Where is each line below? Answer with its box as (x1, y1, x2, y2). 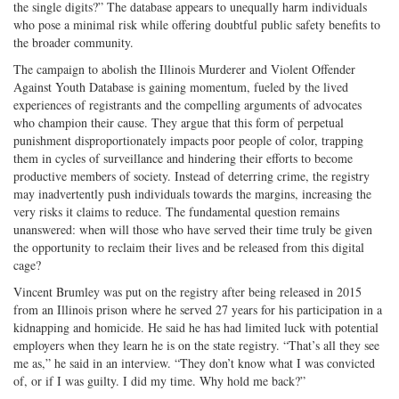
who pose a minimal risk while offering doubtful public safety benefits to (13, 16, 380, 34)
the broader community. (13, 34, 134, 52)
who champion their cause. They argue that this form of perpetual (13, 114, 344, 132)
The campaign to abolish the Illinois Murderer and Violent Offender (13, 61, 355, 78)
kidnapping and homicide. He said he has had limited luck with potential (13, 319, 379, 337)
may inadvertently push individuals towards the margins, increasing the (13, 185, 371, 203)
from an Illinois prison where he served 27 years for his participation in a (13, 301, 382, 319)
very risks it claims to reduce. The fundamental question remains (13, 203, 339, 221)
